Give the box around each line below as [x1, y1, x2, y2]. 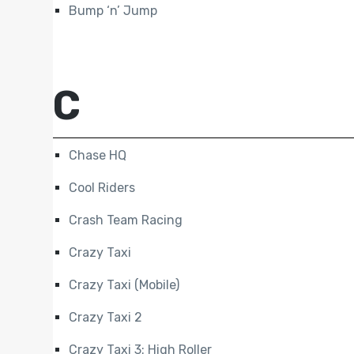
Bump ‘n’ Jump [69, 2, 158, 18]
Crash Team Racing [69, 212, 183, 228]
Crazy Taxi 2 [69, 309, 143, 325]
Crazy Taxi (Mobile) [69, 277, 180, 292]
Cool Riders [69, 179, 136, 195]
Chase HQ [69, 147, 127, 163]
